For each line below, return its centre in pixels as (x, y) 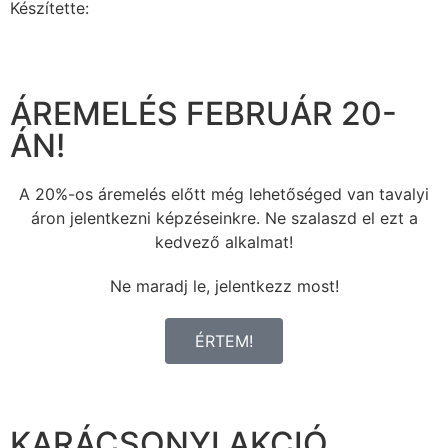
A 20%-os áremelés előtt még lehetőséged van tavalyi (224, 193)
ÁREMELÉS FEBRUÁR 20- (203, 113)
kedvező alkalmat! (224, 241)
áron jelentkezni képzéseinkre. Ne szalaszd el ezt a (224, 217)
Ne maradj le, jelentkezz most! (224, 285)
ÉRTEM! (224, 340)
